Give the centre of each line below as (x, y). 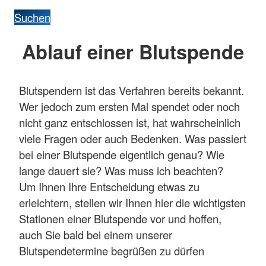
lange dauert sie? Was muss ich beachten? (121, 170)
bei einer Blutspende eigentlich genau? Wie (122, 154)
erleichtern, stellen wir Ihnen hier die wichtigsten (132, 202)
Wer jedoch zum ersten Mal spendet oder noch (129, 106)
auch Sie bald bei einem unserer (96, 234)
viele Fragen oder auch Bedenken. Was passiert (133, 138)
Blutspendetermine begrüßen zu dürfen (112, 250)
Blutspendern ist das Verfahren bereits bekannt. (132, 90)
